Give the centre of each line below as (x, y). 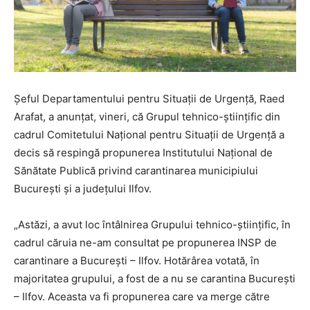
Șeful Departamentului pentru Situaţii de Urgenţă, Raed (149, 99)
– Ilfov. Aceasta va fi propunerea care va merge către (142, 297)
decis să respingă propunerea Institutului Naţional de (143, 153)
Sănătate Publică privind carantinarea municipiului (136, 171)
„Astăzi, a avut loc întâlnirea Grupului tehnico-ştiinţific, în (152, 225)
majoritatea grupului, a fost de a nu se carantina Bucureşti (155, 279)
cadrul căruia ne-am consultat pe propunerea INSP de (145, 243)
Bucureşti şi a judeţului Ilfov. (83, 189)
